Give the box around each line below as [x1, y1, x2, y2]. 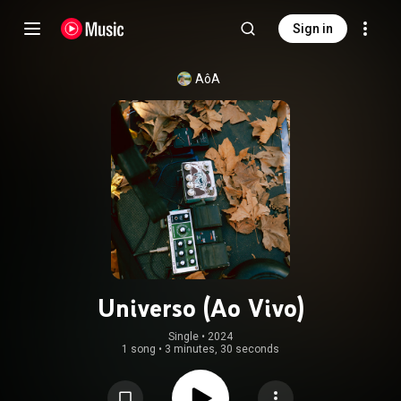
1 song [122, 343, 156, 355]
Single [168, 330, 199, 343]
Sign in [293, 21, 333, 36]
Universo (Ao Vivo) [97, 293, 304, 323]
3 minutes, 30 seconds [165, 343, 279, 355]
